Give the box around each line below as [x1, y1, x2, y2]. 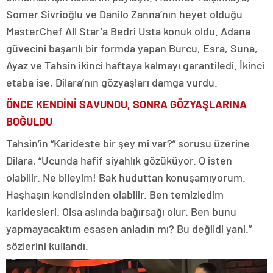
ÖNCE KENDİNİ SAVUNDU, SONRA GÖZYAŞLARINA [6, 97, 247, 112]
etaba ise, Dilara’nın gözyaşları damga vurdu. [6, 76, 218, 90]
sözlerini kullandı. [6, 239, 88, 253]
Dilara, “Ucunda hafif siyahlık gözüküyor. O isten [6, 154, 232, 168]
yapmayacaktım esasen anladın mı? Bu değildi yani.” [6, 222, 252, 236]
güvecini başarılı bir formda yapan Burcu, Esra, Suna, [6, 41, 258, 55]
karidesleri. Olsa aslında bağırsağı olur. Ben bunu [6, 205, 236, 219]
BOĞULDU [6, 115, 52, 129]
